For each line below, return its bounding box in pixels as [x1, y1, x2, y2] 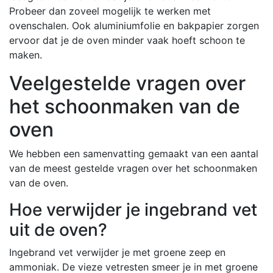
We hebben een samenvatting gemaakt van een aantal [9, 147, 258, 160]
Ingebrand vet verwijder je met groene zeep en [9, 246, 225, 258]
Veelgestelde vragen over [9, 71, 246, 95]
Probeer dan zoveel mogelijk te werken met [9, 4, 211, 17]
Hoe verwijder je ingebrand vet [9, 199, 257, 220]
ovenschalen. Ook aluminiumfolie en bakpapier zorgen [9, 19, 259, 32]
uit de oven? [9, 219, 107, 240]
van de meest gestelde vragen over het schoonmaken [9, 161, 257, 174]
